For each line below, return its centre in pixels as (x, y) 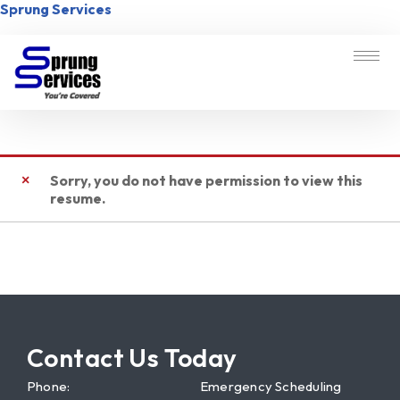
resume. (78, 198)
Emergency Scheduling (271, 386)
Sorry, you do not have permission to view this (206, 180)
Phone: (49, 386)
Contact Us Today (132, 357)
